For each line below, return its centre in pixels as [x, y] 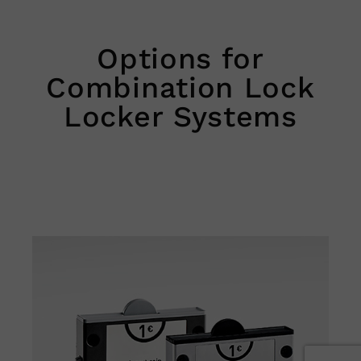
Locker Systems [180, 117]
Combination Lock [180, 88]
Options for [180, 59]
